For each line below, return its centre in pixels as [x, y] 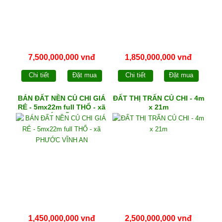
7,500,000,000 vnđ [61, 57]
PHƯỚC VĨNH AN [61, 116]
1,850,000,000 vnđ [159, 57]
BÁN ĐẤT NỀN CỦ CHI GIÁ [61, 98]
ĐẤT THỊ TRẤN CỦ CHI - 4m [158, 98]
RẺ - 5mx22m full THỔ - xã [61, 107]
